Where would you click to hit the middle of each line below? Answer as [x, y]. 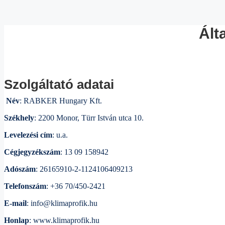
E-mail [15, 203]
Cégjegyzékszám [32, 152]
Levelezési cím [28, 135]
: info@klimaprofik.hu [62, 203]
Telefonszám [25, 186]
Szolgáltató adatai [59, 84]
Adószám [20, 169]
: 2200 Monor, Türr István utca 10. [89, 118]
